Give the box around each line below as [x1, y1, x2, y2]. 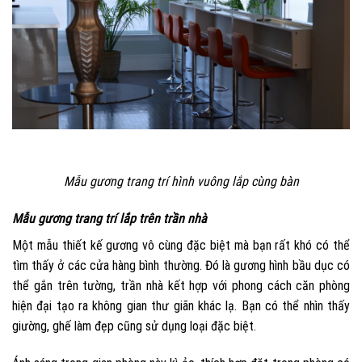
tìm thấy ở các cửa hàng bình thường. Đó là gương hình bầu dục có [12, 258, 350, 274]
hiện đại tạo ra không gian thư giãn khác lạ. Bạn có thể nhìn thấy [12, 298, 350, 314]
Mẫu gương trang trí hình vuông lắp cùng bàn [63, 174, 299, 190]
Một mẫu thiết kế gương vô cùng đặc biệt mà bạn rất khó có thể [12, 238, 350, 254]
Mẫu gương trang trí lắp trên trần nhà [12, 211, 207, 227]
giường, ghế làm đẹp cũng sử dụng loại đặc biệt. [12, 318, 256, 335]
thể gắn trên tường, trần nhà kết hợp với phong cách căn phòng [12, 278, 350, 294]
